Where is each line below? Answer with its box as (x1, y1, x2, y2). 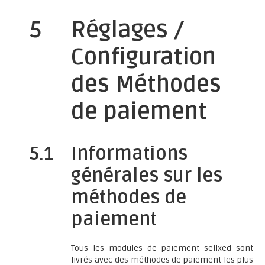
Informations (71, 143, 188, 165)
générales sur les (71, 164, 222, 187)
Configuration (71, 44, 216, 71)
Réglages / (71, 17, 185, 44)
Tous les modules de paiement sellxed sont (71, 243, 253, 253)
